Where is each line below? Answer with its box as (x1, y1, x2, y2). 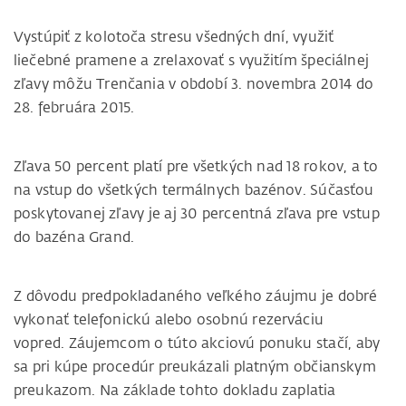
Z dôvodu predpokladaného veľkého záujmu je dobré (14, 286, 378, 305)
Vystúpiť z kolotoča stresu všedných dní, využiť (14, 27, 334, 46)
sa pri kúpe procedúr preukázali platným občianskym (14, 357, 376, 376)
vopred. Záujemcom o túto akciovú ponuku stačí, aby (14, 333, 380, 353)
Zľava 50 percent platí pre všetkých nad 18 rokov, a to (14, 157, 379, 176)
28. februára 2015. (14, 98, 135, 117)
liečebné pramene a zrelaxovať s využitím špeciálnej (14, 51, 369, 70)
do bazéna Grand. (14, 227, 135, 246)
